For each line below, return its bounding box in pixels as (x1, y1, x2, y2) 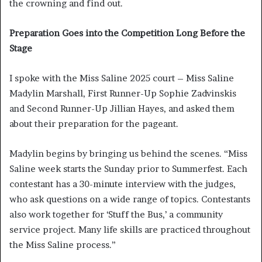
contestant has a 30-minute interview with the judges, (9, 178, 236, 189)
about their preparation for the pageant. (9, 118, 178, 129)
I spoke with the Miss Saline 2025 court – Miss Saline (9, 72, 234, 84)
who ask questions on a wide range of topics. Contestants (9, 193, 250, 205)
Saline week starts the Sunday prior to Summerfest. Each (9, 163, 247, 174)
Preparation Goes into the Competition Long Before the (9, 27, 245, 39)
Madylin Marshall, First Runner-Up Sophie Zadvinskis (9, 87, 236, 99)
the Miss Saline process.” (9, 239, 116, 250)
